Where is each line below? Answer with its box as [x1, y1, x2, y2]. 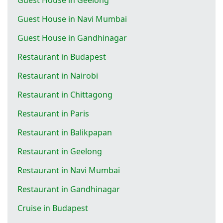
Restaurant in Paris [17, 108, 89, 119]
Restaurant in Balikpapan [17, 126, 112, 138]
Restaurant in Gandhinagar [17, 183, 120, 195]
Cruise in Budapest [17, 202, 88, 214]
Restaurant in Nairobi [17, 70, 98, 81]
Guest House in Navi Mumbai [17, 13, 127, 24]
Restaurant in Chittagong [17, 89, 112, 100]
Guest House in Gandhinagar [17, 32, 127, 43]
